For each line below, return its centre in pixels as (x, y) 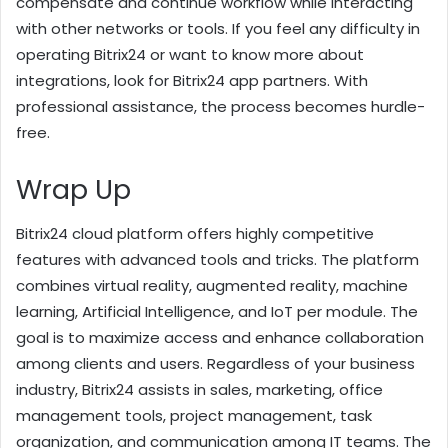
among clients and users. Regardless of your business (215, 364)
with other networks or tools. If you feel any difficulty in (218, 28)
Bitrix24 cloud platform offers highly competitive (195, 234)
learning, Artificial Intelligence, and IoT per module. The (217, 312)
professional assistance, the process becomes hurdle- (220, 106)
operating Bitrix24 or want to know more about (190, 54)
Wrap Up (73, 189)
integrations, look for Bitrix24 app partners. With (192, 80)
